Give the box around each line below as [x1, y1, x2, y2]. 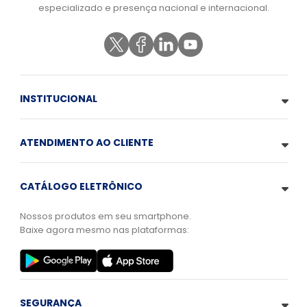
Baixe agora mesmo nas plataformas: [20, 223, 190, 237]
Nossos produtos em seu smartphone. [20, 210, 192, 223]
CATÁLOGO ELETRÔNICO [20, 180, 143, 194]
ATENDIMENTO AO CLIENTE [20, 136, 154, 150]
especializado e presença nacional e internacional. [38, 1, 269, 15]
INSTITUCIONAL [20, 92, 98, 106]
